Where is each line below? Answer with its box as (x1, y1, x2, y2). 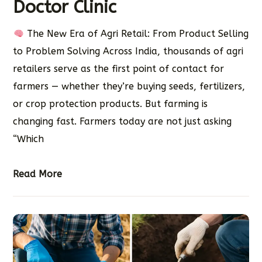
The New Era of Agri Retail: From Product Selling (23, 28, 249, 40)
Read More (13, 168, 63, 180)
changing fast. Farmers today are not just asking (13, 116, 232, 127)
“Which (13, 133, 44, 145)
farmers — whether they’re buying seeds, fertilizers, (13, 81, 246, 92)
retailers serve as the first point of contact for (13, 63, 225, 75)
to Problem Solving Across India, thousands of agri (13, 46, 244, 57)
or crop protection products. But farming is (13, 98, 208, 110)
